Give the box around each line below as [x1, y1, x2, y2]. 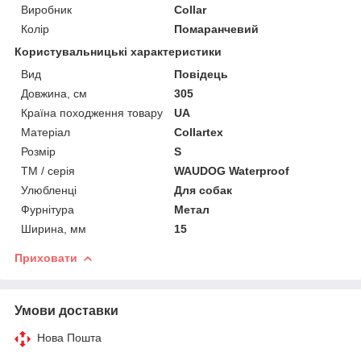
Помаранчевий [174, 22, 259, 35]
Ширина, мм [21, 222, 86, 235]
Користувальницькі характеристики [15, 44, 222, 58]
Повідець [174, 67, 229, 81]
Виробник [21, 2, 72, 16]
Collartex [174, 125, 224, 139]
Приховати [15, 251, 77, 264]
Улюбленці [21, 183, 77, 197]
